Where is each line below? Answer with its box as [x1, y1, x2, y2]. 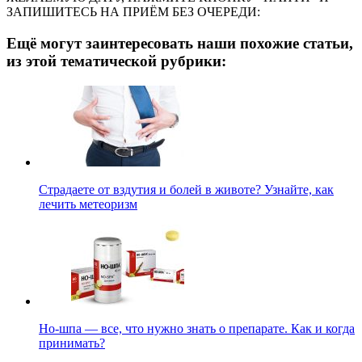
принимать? [39, 335, 105, 350]
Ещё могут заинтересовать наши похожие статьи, [6, 34, 353, 52]
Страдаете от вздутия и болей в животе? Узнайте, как [39, 182, 334, 196]
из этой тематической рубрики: [6, 52, 226, 69]
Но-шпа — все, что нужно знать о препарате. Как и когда [39, 321, 355, 335]
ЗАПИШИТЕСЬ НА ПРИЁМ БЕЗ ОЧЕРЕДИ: [6, 5, 260, 19]
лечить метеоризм [39, 196, 137, 211]
